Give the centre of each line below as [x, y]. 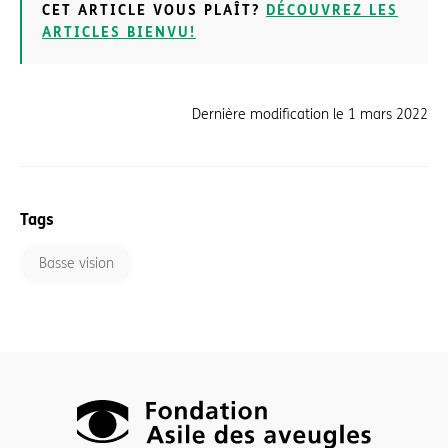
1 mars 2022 [388, 114]
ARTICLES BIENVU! [119, 32]
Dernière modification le [270, 114]
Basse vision [76, 263]
